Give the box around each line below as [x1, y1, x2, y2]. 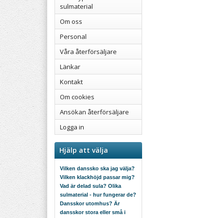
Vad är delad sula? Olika [60, 183, 121, 189]
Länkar [60, 62, 80, 71]
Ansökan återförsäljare [60, 108, 129, 116]
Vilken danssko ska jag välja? [60, 165, 135, 171]
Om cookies [60, 92, 94, 101]
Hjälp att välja [59, 145, 108, 155]
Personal [60, 32, 87, 41]
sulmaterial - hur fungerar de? [60, 192, 136, 198]
